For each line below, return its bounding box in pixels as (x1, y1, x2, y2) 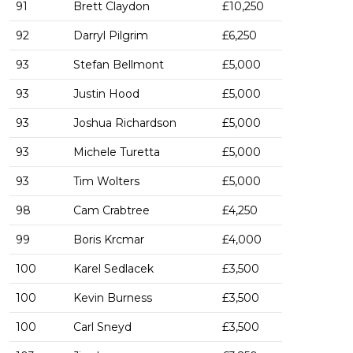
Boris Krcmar (73, 232, 144, 247)
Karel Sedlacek (73, 262, 154, 277)
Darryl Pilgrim (73, 28, 148, 43)
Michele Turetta (73, 145, 160, 160)
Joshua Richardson (73, 116, 176, 131)
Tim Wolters (73, 174, 139, 189)
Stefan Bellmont (73, 58, 164, 72)
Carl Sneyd (73, 320, 132, 335)
